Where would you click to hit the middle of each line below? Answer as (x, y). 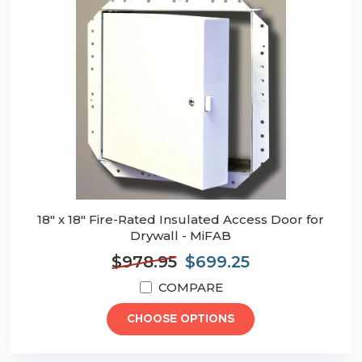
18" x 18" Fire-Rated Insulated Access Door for (181, 220)
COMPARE (190, 288)
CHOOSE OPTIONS (181, 320)
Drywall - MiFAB (181, 236)
